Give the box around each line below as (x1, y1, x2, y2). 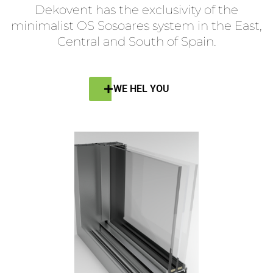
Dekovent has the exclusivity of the (35, 2, 238, 18)
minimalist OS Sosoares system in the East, (11, 18, 262, 34)
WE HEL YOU (113, 83, 169, 95)
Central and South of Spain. (57, 34, 216, 49)
